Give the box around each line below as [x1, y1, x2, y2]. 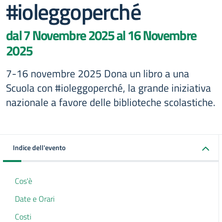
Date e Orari [15, 193, 55, 205]
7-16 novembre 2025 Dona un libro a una [6, 65, 189, 81]
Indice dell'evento [13, 142, 65, 153]
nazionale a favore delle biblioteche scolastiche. [6, 94, 216, 110]
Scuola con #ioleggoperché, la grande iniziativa [6, 80, 211, 96]
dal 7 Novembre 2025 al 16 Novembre [6, 25, 197, 46]
